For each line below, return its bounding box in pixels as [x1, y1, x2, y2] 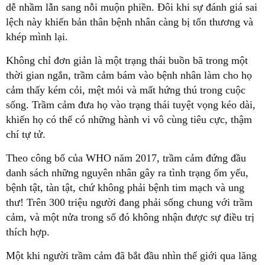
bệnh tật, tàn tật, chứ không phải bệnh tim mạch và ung [6, 182, 244, 193]
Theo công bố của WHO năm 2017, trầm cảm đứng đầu [6, 152, 246, 164]
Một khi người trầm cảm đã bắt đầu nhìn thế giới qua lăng [6, 250, 257, 261]
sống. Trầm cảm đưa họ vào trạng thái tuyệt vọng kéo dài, [6, 99, 256, 111]
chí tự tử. [6, 128, 46, 140]
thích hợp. [6, 226, 50, 238]
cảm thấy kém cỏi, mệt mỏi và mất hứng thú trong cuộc [6, 84, 245, 96]
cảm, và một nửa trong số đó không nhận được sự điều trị [6, 211, 254, 223]
